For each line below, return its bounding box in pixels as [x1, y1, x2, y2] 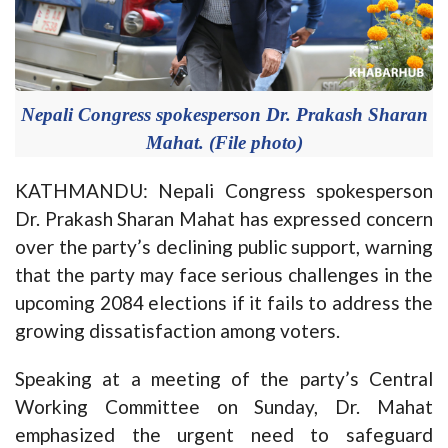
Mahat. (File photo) [145, 132, 303, 154]
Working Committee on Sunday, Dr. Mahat [15, 395, 433, 419]
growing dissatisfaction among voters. [15, 319, 340, 343]
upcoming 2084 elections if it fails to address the [15, 291, 433, 315]
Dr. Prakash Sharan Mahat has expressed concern [15, 207, 433, 231]
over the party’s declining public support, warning [15, 235, 433, 259]
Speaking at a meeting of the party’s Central [15, 367, 433, 391]
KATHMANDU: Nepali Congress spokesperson [15, 179, 433, 203]
